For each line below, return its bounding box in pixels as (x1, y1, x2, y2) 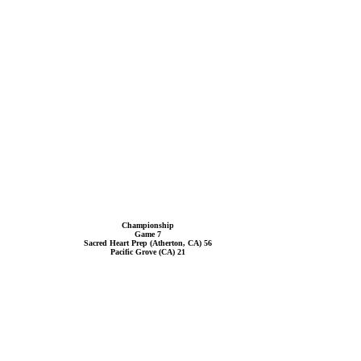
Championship (121, 221, 174, 230)
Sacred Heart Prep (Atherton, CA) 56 (83, 239, 212, 247)
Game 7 (134, 230, 161, 239)
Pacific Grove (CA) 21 (110, 247, 185, 256)
